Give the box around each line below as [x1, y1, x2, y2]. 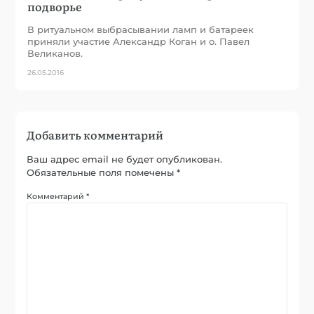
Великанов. [27, 47, 83, 59]
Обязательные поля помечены [27, 166, 177, 178]
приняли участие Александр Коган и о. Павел [27, 35, 250, 47]
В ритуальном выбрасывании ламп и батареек [27, 23, 254, 35]
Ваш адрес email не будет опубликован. [27, 153, 223, 165]
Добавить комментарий [27, 125, 164, 143]
